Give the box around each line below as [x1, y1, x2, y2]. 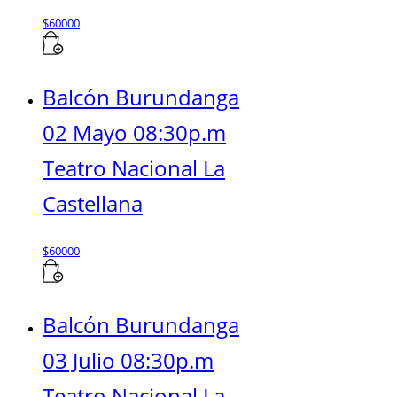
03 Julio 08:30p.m [43, 345, 214, 375]
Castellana [43, 188, 143, 218]
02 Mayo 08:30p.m [43, 117, 226, 147]
